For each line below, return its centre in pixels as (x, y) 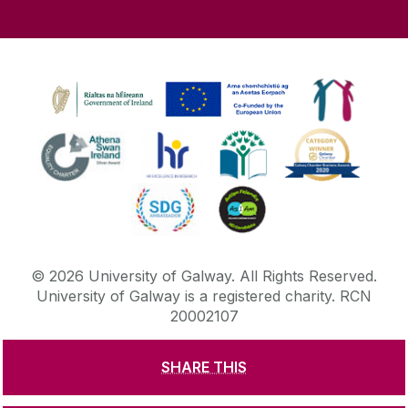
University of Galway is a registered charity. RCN (204, 296)
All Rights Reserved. (308, 276)
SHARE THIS (204, 367)
